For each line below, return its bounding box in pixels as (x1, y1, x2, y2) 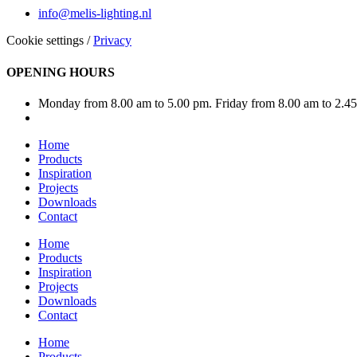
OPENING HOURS (6, 65, 115, 79)
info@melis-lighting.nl (38, 6, 151, 21)
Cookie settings (6, 33, 84, 48)
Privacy (93, 33, 131, 48)
